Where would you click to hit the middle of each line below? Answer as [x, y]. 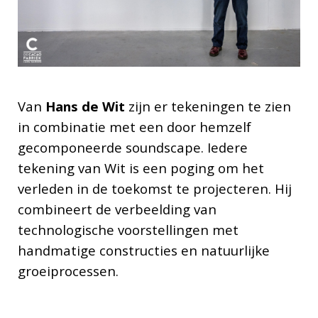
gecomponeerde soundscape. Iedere [132, 148]
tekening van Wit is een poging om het [141, 168]
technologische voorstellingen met [128, 230]
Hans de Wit [87, 106]
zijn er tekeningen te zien [209, 106]
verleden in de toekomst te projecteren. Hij [154, 189]
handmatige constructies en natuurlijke [143, 251]
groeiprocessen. [70, 271]
